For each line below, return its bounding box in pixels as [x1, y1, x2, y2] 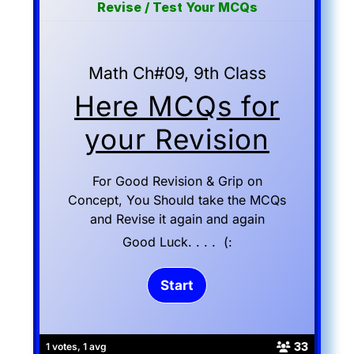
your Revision [85, 122, 269, 156]
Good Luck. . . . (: [122, 234, 232, 250]
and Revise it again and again [89, 211, 265, 227]
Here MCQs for [74, 89, 280, 122]
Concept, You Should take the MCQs [68, 192, 286, 208]
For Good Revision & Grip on [92, 173, 262, 189]
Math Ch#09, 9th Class [88, 63, 266, 83]
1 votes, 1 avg [46, 340, 107, 352]
